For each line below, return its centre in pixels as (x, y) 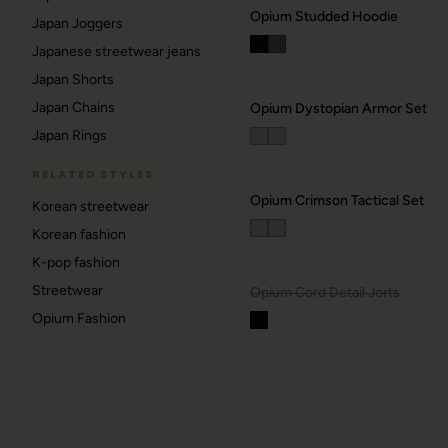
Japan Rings (69, 135)
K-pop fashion (76, 262)
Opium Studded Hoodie (324, 16)
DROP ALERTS (330, 239)
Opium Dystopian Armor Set (338, 108)
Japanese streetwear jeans (116, 51)
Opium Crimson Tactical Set (337, 200)
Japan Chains (73, 107)
